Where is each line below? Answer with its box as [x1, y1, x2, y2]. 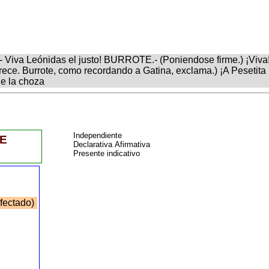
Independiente [73, 131, 125, 140]
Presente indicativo [73, 149, 143, 158]
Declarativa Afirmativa [73, 140, 153, 149]
